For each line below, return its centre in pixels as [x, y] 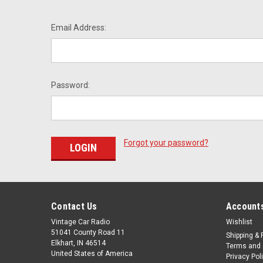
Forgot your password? [166, 143]
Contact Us [74, 206]
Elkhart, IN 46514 [78, 243]
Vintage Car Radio [80, 222]
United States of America [92, 253]
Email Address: [79, 28]
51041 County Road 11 [88, 232]
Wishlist [239, 222]
